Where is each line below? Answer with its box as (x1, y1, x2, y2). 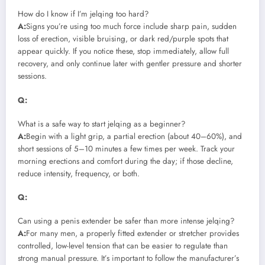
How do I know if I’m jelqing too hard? (18, 8, 149, 20)
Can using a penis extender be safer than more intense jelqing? (18, 215, 235, 227)
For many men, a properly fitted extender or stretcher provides (26, 228, 239, 240)
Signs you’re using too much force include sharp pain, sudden (26, 21, 237, 33)
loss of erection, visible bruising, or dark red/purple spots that (18, 33, 228, 45)
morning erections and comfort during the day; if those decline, (18, 155, 233, 167)
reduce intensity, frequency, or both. (18, 167, 140, 179)
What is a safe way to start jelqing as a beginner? (18, 118, 186, 130)
